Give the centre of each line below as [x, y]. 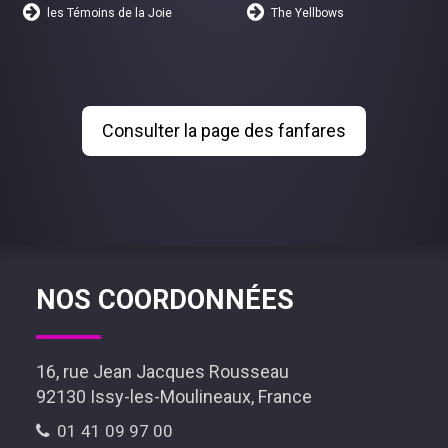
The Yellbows [308, 13]
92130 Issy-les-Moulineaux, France [173, 397]
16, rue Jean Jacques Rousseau [162, 372]
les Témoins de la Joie [110, 13]
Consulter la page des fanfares [224, 131]
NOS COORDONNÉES [164, 300]
